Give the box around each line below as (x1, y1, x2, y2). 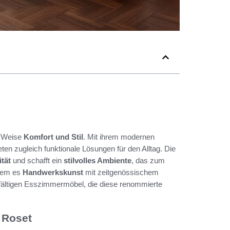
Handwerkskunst (23, 168, 83, 177)
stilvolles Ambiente (64, 156, 131, 165)
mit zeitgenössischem (83, 168, 159, 177)
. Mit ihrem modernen (83, 132, 155, 141)
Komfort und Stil (24, 132, 83, 141)
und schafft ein (11, 156, 64, 165)
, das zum (131, 156, 165, 165)
